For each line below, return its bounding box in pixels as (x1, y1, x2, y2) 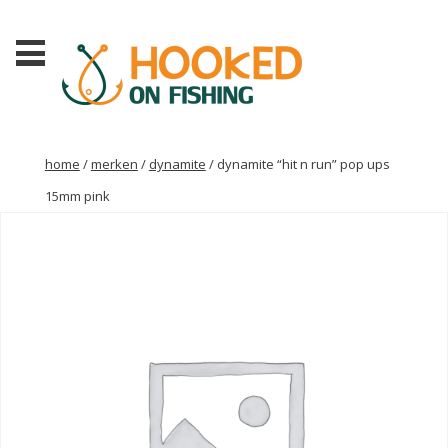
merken (90, 155, 138, 174)
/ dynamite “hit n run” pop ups (205, 155, 390, 174)
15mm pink (44, 187, 110, 206)
